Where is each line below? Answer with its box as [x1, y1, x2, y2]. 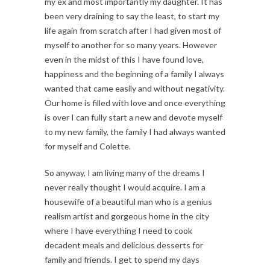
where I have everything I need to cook [45, 225, 192, 236]
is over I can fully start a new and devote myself [45, 111, 222, 122]
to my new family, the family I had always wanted [45, 126, 225, 137]
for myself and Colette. [45, 140, 131, 151]
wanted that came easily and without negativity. [45, 83, 225, 93]
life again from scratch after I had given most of [45, 25, 221, 36]
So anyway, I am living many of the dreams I [45, 167, 205, 178]
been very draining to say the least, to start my [45, 10, 219, 21]
